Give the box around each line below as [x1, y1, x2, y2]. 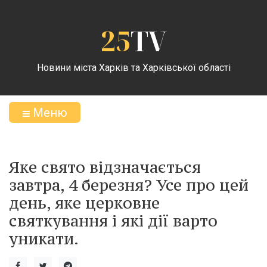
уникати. [9, 228, 79, 249]
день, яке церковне [9, 193, 160, 213]
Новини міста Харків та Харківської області [36, 61, 231, 73]
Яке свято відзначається [9, 157, 201, 177]
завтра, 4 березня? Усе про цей [9, 175, 249, 195]
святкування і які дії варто [9, 210, 218, 231]
